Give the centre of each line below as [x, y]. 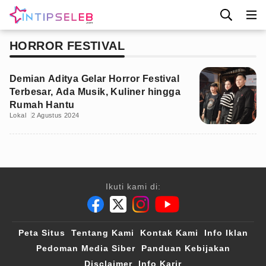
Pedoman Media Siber [85, 248]
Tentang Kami [102, 233]
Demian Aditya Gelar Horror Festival [94, 79]
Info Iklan [226, 233]
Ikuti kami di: [133, 186]
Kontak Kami [169, 233]
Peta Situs [42, 233]
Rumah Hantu [42, 105]
